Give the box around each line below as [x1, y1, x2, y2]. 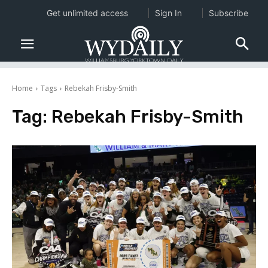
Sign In [154, 8, 182, 18]
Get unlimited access [46, 8, 128, 18]
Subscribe [208, 8, 248, 18]
